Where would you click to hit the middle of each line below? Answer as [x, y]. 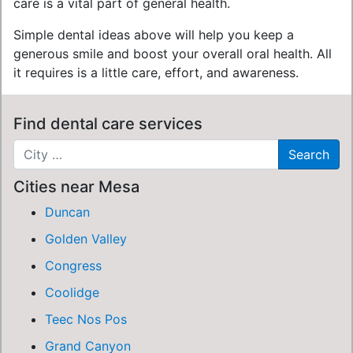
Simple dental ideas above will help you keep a [154, 35]
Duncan [67, 212]
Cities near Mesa [76, 187]
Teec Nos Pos [86, 319]
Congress [73, 266]
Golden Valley [86, 239]
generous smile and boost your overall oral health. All [173, 54]
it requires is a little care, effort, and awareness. [156, 72]
